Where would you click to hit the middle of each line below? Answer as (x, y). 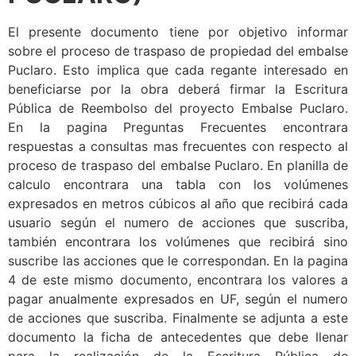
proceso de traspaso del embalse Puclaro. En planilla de (178, 166)
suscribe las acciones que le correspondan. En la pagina (178, 261)
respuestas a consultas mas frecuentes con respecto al (178, 147)
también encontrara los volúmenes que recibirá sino (178, 242)
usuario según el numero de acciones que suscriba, (178, 223)
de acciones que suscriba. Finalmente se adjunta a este (178, 318)
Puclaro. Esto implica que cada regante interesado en (178, 70)
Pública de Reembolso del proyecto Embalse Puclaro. (178, 108)
